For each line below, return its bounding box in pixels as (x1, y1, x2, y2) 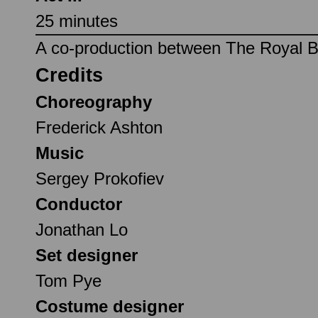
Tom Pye (35, 270, 102, 290)
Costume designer (35, 296, 184, 316)
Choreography (35, 92, 152, 111)
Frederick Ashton (35, 117, 163, 137)
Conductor (35, 194, 122, 214)
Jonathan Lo (35, 219, 128, 239)
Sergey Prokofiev (35, 168, 164, 188)
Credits (35, 64, 103, 86)
